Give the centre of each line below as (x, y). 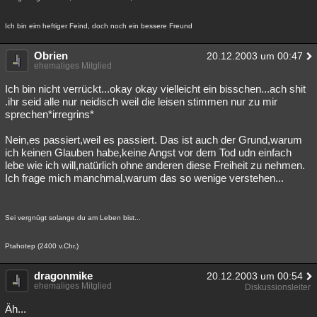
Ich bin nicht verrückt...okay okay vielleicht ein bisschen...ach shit (155, 89)
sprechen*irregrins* (50, 114)
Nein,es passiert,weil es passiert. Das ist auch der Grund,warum (154, 140)
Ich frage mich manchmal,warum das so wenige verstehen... (144, 178)
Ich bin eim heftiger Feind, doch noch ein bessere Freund (99, 26)
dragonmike (63, 276)
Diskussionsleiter (278, 287)
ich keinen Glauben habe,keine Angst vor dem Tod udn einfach (148, 152)
